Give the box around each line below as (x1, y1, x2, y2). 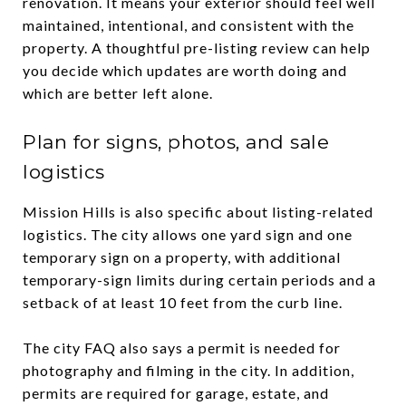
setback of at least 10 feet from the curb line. (23, 293, 343, 311)
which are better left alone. (23, 83, 213, 101)
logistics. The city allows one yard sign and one (23, 225, 353, 243)
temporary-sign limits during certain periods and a (23, 270, 376, 288)
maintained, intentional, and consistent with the (23, 15, 354, 34)
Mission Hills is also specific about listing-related (23, 202, 373, 220)
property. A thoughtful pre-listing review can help (23, 38, 371, 56)
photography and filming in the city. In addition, (23, 361, 354, 379)
